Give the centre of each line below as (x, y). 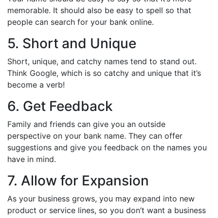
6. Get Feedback (60, 106)
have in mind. (32, 159)
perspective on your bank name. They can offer (95, 136)
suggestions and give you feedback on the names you (107, 147)
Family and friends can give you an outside (86, 124)
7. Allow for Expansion (78, 181)
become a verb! (36, 85)
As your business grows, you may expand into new (101, 199)
